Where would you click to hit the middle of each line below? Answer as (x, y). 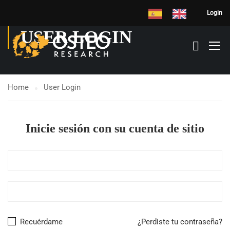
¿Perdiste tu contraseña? (180, 222)
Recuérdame (40, 222)
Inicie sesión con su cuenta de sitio (115, 128)
